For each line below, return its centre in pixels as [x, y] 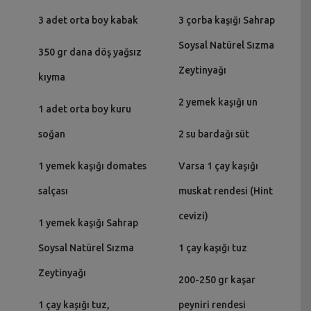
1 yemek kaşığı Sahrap [88, 222]
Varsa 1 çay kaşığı [218, 166]
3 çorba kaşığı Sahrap [226, 20]
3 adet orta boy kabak [88, 20]
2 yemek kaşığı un [218, 102]
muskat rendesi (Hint [225, 191]
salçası [53, 191]
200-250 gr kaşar [217, 279]
